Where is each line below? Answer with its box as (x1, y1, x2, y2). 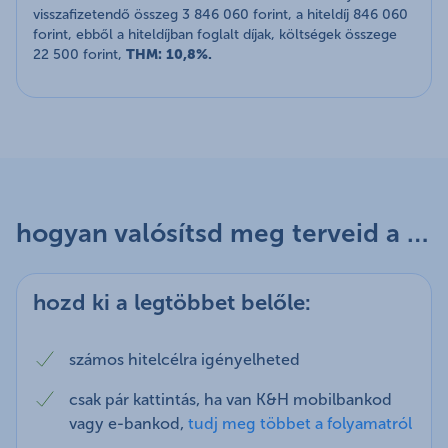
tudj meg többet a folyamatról (188, 413, 412, 433)
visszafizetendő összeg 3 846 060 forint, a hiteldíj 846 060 (33, 5, 408, 23)
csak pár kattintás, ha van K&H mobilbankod (69, 389, 392, 409)
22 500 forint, (33, 45, 126, 63)
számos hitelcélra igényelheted (69, 349, 300, 369)
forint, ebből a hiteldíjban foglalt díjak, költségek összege (33, 25, 397, 43)
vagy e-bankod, (69, 413, 188, 433)
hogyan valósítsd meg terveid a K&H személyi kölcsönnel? (407, 217, 428, 249)
